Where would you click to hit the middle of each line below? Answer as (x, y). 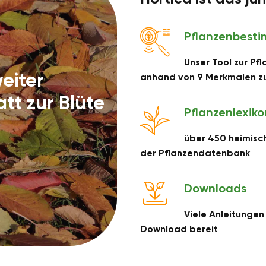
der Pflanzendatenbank (195, 153)
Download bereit (179, 229)
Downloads (215, 189)
